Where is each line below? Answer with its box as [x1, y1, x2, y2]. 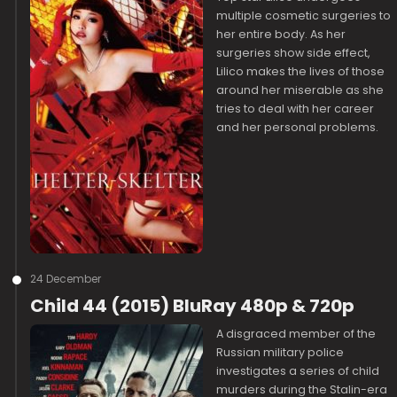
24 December [30, 271, 102, 286]
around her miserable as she [216, 82, 385, 97]
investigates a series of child [216, 363, 380, 378]
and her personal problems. [216, 120, 379, 135]
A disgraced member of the [216, 326, 377, 341]
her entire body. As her [216, 27, 346, 42]
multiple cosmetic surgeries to [216, 8, 392, 23]
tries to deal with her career [216, 101, 375, 116]
